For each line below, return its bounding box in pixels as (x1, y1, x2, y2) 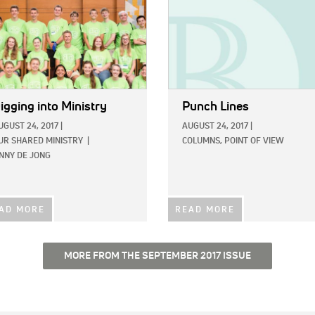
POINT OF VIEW (224, 137, 284, 146)
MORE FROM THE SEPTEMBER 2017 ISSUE (64, 251, 251, 262)
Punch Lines (182, 101, 249, 114)
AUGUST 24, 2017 (182, 122, 248, 131)
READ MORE (175, 206, 235, 215)
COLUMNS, (182, 137, 222, 146)
